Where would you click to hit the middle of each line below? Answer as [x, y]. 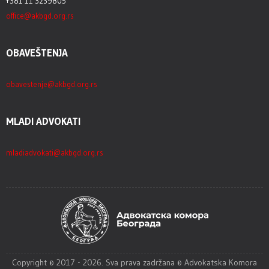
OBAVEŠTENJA [37, 53]
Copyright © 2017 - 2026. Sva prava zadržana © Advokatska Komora [134, 262]
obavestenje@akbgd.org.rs [52, 84]
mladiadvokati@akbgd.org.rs [55, 153]
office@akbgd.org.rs [40, 16]
